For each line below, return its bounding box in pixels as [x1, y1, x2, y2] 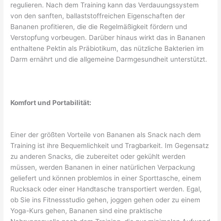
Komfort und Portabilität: [10, 98, 92, 107]
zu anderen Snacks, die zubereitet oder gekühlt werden [10, 152, 186, 161]
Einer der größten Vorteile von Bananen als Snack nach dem [10, 131, 201, 139]
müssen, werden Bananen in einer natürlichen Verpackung [10, 163, 195, 172]
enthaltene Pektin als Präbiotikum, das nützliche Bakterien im [10, 44, 204, 52]
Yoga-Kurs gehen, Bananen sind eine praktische [10, 207, 163, 215]
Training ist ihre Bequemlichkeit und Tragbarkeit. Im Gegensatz [10, 142, 209, 150]
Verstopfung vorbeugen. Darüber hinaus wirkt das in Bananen [10, 33, 206, 41]
